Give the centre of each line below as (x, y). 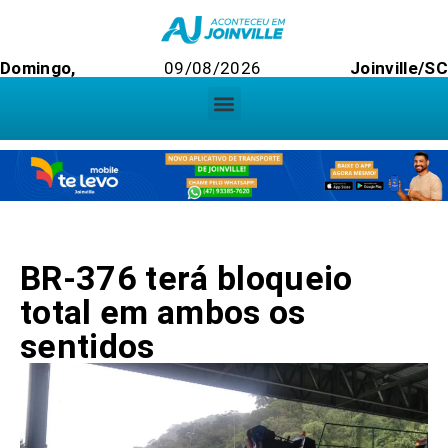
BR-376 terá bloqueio (186, 278)
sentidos (87, 346)
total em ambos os (163, 312)
